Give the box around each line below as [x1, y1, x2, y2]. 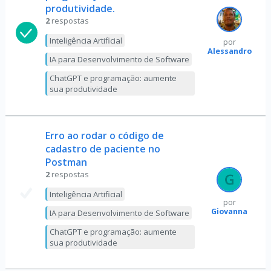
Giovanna [211, 206, 248, 217]
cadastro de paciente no [45, 142, 160, 155]
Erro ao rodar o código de [45, 129, 164, 142]
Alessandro [207, 45, 252, 56]
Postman [45, 155, 87, 169]
